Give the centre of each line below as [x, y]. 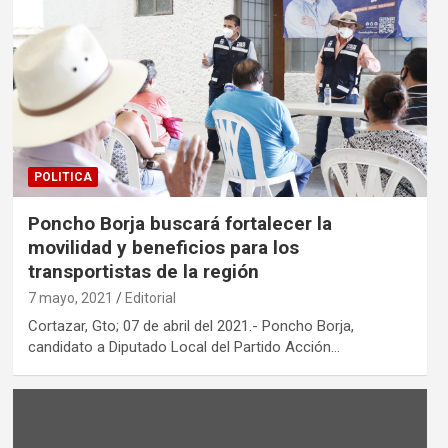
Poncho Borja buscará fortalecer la [179, 224]
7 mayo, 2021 [70, 298]
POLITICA [62, 177]
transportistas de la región [143, 272]
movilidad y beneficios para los [163, 248]
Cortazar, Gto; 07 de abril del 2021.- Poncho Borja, [190, 326]
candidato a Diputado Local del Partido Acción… [183, 347]
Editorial [150, 298]
